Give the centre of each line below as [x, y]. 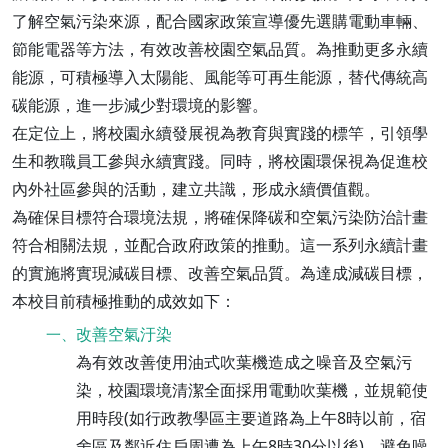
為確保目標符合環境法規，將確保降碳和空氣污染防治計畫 [220, 217]
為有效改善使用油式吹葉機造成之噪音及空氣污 [244, 362]
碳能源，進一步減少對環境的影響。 [140, 105]
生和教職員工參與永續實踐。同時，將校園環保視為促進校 [220, 161]
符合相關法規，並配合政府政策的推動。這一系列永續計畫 [220, 245]
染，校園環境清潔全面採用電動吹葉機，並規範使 [252, 390]
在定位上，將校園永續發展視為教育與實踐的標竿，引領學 [220, 133]
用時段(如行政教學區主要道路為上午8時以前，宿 [251, 418]
